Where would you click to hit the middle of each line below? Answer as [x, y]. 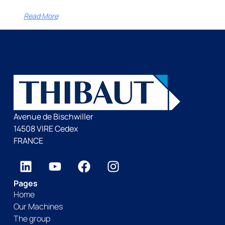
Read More [41, 16]
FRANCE [28, 141]
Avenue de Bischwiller [53, 117]
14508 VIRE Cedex [45, 129]
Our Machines [38, 207]
